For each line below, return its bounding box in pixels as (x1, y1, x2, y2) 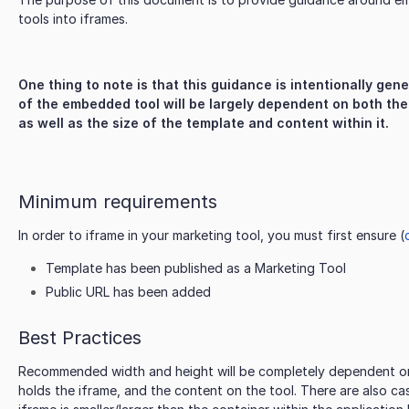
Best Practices (18, 327, 142, 349)
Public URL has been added (46, 284, 211, 299)
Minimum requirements (18, 191, 217, 213)
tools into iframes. (18, 11, 131, 26)
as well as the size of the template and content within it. (18, 115, 393, 131)
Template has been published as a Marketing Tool (46, 260, 346, 276)
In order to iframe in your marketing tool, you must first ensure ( (18, 227, 404, 243)
